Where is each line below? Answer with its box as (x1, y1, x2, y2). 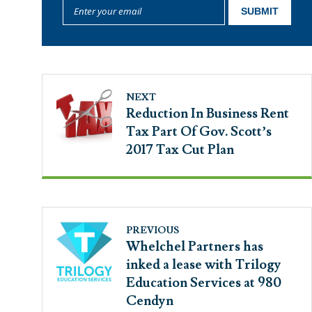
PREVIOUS (126, 224, 179, 237)
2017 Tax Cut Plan (126, 141, 234, 158)
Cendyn (126, 292, 173, 309)
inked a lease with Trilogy (126, 256, 281, 273)
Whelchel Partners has (126, 238, 263, 255)
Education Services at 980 (126, 274, 281, 291)
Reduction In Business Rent (126, 105, 289, 122)
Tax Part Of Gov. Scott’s (126, 123, 272, 140)
